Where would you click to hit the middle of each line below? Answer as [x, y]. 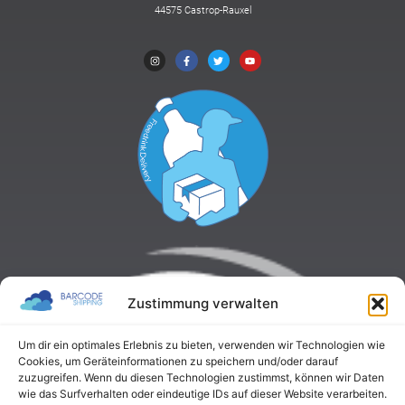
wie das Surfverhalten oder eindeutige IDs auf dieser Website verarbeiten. [202, 394]
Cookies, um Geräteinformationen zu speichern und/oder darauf [178, 361]
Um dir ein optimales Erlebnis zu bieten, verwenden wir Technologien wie [202, 345]
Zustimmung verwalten [202, 303]
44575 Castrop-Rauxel [202, 11]
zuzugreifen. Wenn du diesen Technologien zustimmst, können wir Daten [201, 377]
